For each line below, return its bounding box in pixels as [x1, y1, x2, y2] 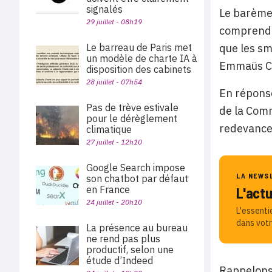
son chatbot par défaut [86, 172, 188, 185]
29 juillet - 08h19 [86, 17, 142, 26]
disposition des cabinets [86, 63, 196, 75]
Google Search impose [86, 161, 185, 174]
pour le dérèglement [86, 112, 177, 124]
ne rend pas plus [86, 233, 160, 245]
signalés [86, 3, 123, 15]
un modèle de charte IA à [86, 52, 197, 64]
